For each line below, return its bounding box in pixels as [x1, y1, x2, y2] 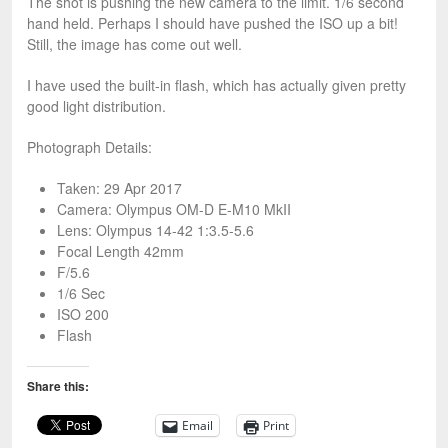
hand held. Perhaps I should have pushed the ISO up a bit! [27, 13, 398, 34]
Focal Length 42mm [57, 241, 184, 262]
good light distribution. [27, 96, 166, 117]
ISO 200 [57, 304, 109, 325]
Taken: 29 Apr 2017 [57, 178, 182, 199]
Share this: [27, 377, 89, 396]
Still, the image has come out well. [27, 34, 242, 55]
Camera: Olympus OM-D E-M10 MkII [57, 199, 291, 220]
